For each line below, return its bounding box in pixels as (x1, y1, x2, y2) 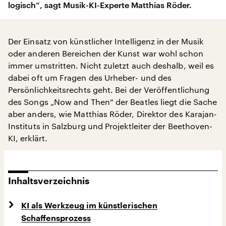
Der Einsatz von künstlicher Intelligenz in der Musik (8, 36, 204, 46)
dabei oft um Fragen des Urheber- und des (8, 73, 172, 82)
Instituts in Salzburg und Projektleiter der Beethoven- (8, 121, 213, 131)
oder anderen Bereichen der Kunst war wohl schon (8, 48, 203, 58)
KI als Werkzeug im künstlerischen (21, 202, 157, 210)
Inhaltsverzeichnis (8, 177, 89, 186)
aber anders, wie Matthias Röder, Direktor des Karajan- (8, 109, 217, 119)
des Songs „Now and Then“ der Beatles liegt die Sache (8, 97, 217, 106)
